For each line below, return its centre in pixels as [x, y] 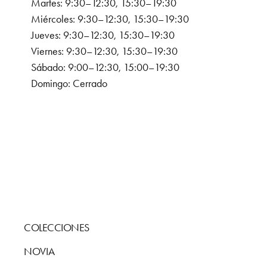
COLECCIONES [57, 228]
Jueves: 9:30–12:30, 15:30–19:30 [103, 35]
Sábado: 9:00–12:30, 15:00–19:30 [105, 68]
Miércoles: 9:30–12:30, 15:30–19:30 [110, 19]
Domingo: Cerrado [69, 84]
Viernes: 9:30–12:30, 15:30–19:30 [104, 52]
